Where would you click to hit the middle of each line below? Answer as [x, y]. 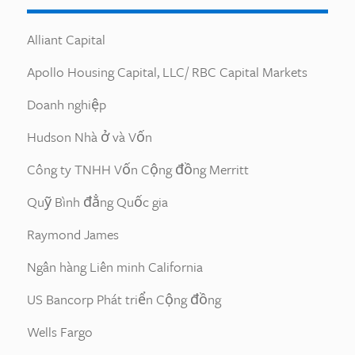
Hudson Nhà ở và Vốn [90, 137]
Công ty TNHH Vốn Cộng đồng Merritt [138, 169]
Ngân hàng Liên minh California [115, 267]
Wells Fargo [60, 332]
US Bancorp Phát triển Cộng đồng [124, 299]
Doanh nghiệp [67, 104]
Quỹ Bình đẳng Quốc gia [97, 202]
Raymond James [73, 234]
